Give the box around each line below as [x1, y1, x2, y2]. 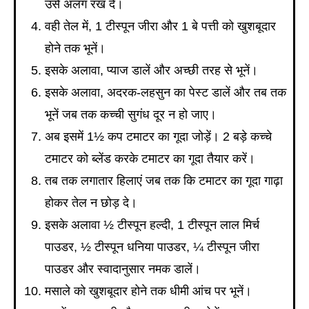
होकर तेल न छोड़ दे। [45, 195, 137, 210]
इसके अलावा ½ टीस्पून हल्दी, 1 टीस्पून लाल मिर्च [45, 217, 259, 232]
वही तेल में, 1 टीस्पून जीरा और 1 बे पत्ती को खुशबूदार [45, 19, 276, 33]
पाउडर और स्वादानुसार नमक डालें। [45, 261, 201, 276]
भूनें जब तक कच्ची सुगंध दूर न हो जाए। [45, 107, 217, 121]
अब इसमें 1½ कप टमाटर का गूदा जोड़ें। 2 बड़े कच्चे [45, 129, 272, 143]
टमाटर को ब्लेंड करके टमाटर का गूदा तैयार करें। [45, 151, 255, 166]
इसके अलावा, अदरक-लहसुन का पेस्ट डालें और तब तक [45, 85, 286, 99]
